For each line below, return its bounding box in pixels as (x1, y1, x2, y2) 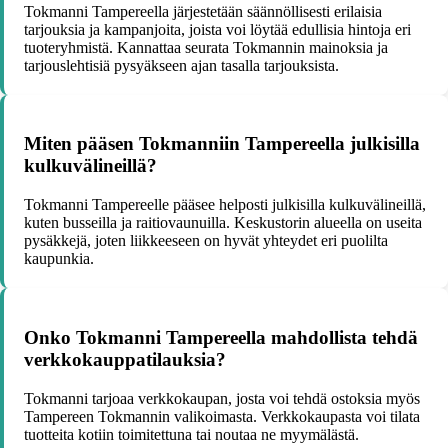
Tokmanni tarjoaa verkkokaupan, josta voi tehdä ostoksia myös (24, 389, 420, 407)
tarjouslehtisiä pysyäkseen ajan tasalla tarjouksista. (24, 56, 339, 74)
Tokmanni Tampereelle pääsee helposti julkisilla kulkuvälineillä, (24, 196, 426, 214)
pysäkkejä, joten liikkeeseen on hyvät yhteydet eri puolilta (24, 232, 388, 250)
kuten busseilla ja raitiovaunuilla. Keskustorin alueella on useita (24, 214, 422, 232)
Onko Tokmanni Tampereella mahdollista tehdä (24, 326, 418, 348)
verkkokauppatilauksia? (24, 348, 226, 370)
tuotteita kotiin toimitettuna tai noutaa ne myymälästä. (24, 425, 359, 443)
